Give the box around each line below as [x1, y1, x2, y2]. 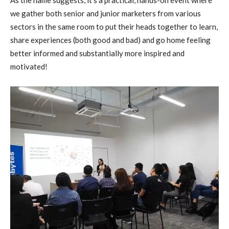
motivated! [10, 62, 48, 71]
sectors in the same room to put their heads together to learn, [10, 22, 218, 31]
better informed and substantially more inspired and [10, 49, 185, 58]
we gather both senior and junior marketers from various [10, 9, 201, 18]
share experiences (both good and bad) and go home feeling [10, 35, 211, 44]
